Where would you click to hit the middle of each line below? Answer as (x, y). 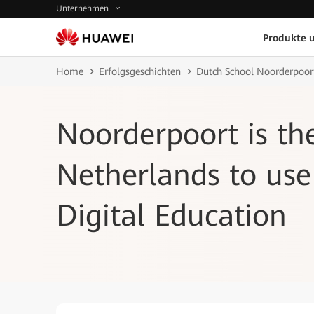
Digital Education (171, 216)
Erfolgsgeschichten (140, 71)
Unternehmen (84, 9)
